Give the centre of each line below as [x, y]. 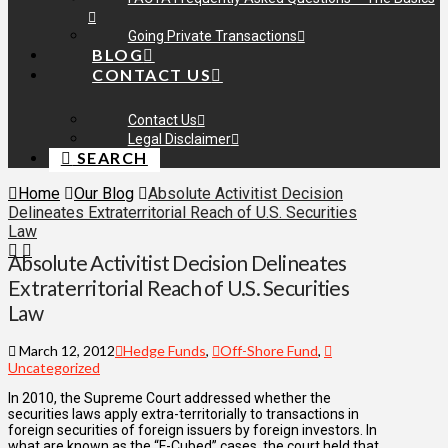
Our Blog [104, 193]
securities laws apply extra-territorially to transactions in [183, 414]
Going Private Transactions [212, 36]
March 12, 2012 [65, 351]
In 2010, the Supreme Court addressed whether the [169, 398]
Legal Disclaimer [179, 139]
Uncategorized [54, 368]
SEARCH [110, 157]
